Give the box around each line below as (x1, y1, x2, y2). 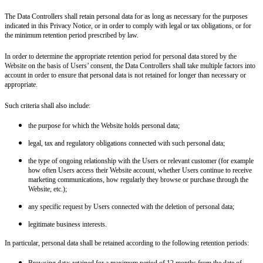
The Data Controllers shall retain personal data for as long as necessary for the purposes (5, 12, 248, 21)
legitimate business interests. (28, 220, 107, 228)
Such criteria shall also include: (5, 101, 90, 110)
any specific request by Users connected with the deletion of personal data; (28, 202, 234, 211)
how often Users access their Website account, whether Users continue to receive (28, 166, 252, 174)
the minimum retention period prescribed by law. (5, 31, 139, 39)
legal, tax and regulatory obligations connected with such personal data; (28, 139, 225, 147)
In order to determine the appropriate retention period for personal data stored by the (5, 52, 237, 60)
